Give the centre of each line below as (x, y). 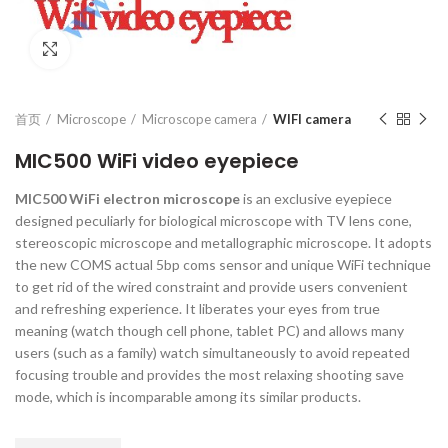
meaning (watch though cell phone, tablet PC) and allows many (209, 330)
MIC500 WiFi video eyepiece (157, 161)
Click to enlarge (120, 49)
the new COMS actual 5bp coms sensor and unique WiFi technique (223, 264)
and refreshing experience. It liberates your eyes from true (197, 308)
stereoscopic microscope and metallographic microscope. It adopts (223, 242)
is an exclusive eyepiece (317, 198)
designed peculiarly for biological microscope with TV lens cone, (213, 220)
